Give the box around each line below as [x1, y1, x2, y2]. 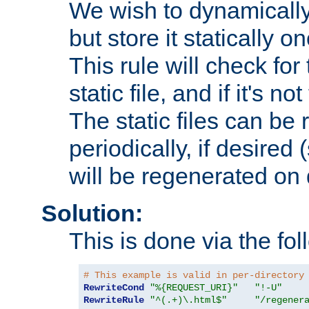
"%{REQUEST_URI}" [150, 282, 238, 294]
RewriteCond [83, 282, 144, 294]
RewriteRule [83, 295, 144, 306]
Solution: [41, 200, 143, 227]
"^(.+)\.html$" [150, 295, 227, 306]
